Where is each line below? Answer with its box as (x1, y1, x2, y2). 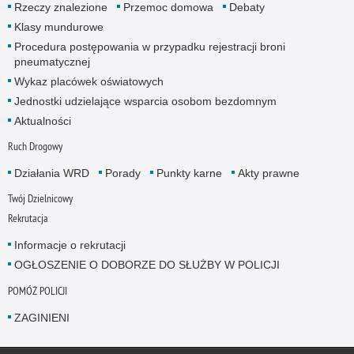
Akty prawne (237, 167, 299, 180)
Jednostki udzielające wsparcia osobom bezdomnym (13, 94, 277, 107)
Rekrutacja (7, 211, 48, 226)
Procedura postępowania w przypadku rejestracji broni (13, 40, 285, 53)
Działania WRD (13, 167, 89, 180)
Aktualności (13, 114, 71, 127)
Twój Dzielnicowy (7, 191, 73, 206)
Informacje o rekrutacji (13, 239, 126, 252)
